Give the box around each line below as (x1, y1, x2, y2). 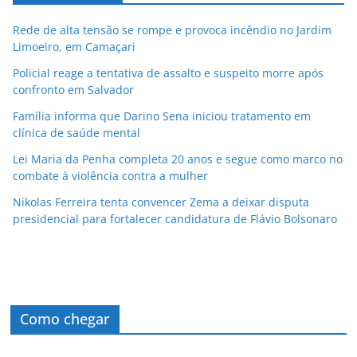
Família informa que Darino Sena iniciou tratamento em (13, 108, 311, 124)
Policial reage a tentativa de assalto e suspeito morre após (13, 65, 324, 80)
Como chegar (20, 309, 111, 328)
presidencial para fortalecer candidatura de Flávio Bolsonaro (13, 210, 337, 226)
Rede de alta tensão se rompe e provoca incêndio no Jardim (13, 22, 331, 37)
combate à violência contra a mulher (13, 167, 208, 183)
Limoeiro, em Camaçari (13, 38, 135, 54)
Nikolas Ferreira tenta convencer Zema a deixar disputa (13, 194, 309, 210)
